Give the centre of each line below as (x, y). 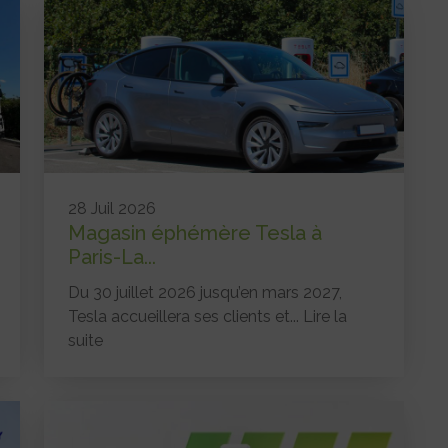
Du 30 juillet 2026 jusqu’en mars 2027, (205, 293)
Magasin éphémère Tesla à (195, 233)
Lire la (325, 317)
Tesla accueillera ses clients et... (186, 317)
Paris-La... (112, 257)
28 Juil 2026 (112, 209)
